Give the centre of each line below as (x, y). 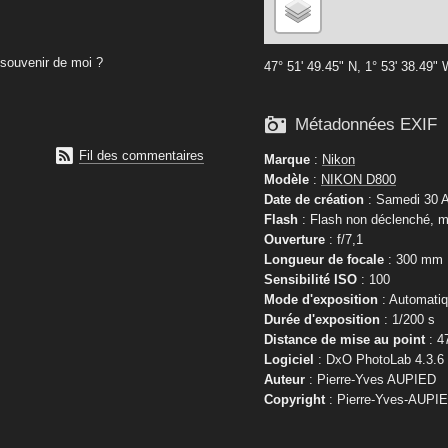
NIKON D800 (358, 179)
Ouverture (294, 239)
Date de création (314, 199)
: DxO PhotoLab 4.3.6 (379, 359)
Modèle (286, 179)
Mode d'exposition (321, 299)
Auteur (284, 379)
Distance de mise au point (344, 339)
